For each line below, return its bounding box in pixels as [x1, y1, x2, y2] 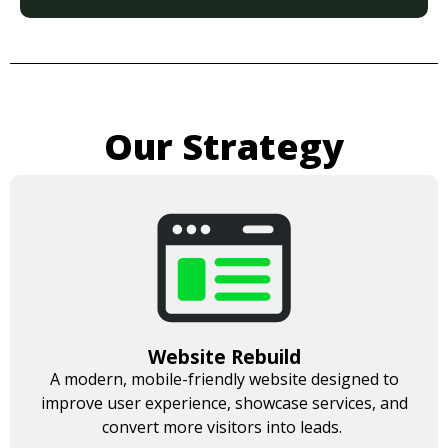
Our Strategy [104, 122, 344, 172]
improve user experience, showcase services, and [40, 392, 408, 415]
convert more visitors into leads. [102, 416, 346, 439]
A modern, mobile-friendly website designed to [49, 368, 399, 391]
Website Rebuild [147, 344, 301, 371]
